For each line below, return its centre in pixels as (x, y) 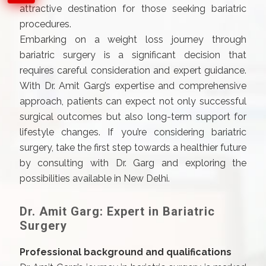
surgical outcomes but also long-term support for (133, 117)
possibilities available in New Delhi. (94, 178)
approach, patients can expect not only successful (133, 101)
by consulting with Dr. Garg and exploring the (133, 163)
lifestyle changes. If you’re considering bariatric (133, 132)
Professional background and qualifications (125, 252)
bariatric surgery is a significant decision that (133, 55)
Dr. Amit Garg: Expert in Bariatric (117, 211)
